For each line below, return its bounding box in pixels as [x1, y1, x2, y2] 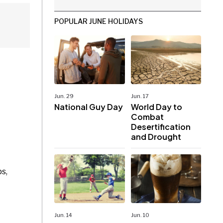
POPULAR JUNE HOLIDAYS [54, 16, 143, 25]
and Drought [130, 131, 181, 142]
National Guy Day [54, 101, 123, 112]
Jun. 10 [130, 212, 149, 219]
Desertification [130, 121, 191, 132]
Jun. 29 [54, 92, 74, 100]
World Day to [130, 101, 182, 112]
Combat [130, 111, 164, 122]
